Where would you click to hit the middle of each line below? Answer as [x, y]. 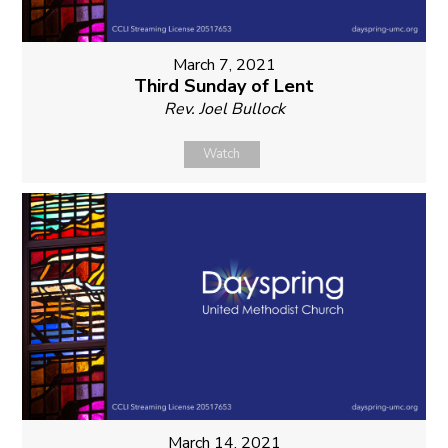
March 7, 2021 [224, 65]
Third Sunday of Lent [224, 86]
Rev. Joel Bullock [224, 109]
